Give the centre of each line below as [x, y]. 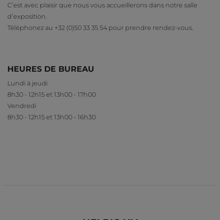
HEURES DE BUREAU [51, 69]
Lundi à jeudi [27, 83]
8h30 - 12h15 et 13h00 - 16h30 [52, 117]
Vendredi [22, 106]
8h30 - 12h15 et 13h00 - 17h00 [52, 94]
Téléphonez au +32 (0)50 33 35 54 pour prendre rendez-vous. [100, 27]
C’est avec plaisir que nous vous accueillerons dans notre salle [102, 5]
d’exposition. [27, 16]
